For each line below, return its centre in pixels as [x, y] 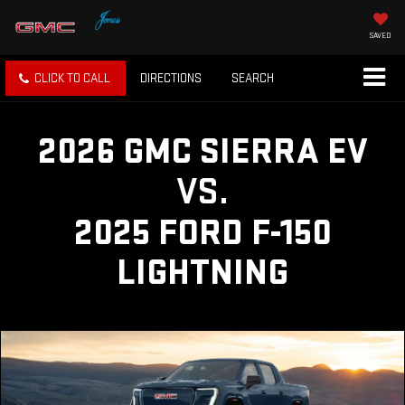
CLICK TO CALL [72, 79]
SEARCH [253, 79]
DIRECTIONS [171, 79]
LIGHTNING [202, 273]
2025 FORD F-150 [202, 234]
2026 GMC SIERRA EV [202, 152]
